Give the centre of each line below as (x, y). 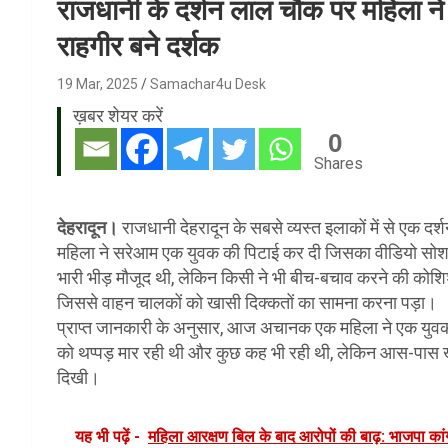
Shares (338, 163)
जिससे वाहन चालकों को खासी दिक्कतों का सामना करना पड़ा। (247, 302)
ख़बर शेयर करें (118, 115)
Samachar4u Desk (208, 83)
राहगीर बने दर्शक (138, 46)
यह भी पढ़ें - (107, 436)
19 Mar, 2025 (97, 83)
